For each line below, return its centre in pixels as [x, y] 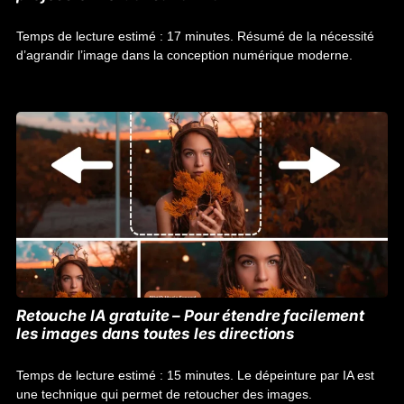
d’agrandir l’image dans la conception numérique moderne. [184, 55]
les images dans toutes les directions [156, 334]
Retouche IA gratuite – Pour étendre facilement [191, 316]
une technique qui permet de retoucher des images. [164, 394]
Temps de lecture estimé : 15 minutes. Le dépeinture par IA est [195, 375]
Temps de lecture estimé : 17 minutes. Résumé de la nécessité [195, 36]
